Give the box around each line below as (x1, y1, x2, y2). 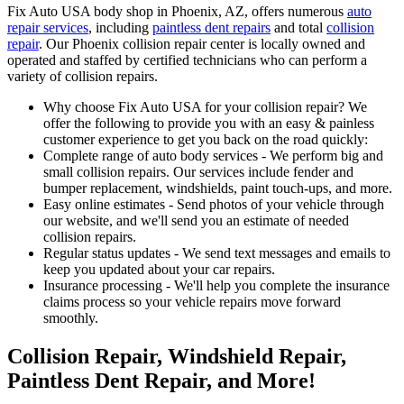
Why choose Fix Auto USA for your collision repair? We (43, 98, 367, 115)
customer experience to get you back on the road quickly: (43, 131, 368, 147)
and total (271, 19, 326, 35)
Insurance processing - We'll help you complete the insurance (43, 277, 390, 293)
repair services (7, 19, 88, 35)
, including (88, 19, 152, 35)
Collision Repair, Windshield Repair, (7, 344, 346, 368)
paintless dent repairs (152, 19, 271, 35)
